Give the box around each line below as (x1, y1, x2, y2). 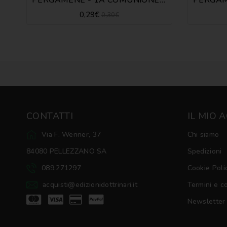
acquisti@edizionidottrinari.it (43, 179, 137, 190)
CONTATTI (26, 109, 73, 122)
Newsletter (187, 196, 225, 206)
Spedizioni (187, 146, 222, 156)
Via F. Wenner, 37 (42, 129, 101, 139)
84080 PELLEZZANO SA (26, 146, 107, 156)
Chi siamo (187, 129, 219, 139)
